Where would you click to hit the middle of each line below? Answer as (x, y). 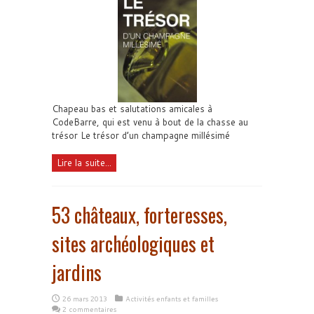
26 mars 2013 (85, 298)
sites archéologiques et (133, 243)
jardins (77, 272)
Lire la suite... (84, 162)
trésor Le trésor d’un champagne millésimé (141, 135)
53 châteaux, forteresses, (139, 214)
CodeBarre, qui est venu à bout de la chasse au (150, 122)
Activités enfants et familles (172, 298)
